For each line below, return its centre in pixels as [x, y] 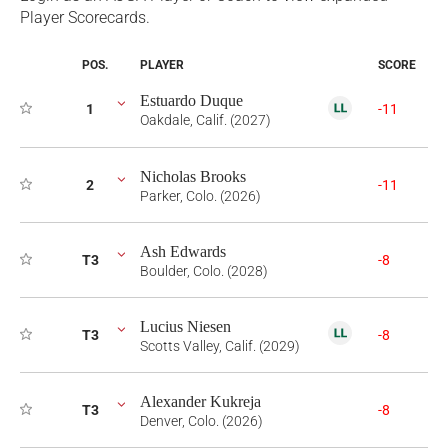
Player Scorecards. [85, 17]
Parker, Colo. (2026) [200, 196]
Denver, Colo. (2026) [201, 421]
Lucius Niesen [185, 326]
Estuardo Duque [191, 100]
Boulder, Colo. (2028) [204, 271]
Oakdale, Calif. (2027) [205, 120]
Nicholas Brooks [193, 176]
